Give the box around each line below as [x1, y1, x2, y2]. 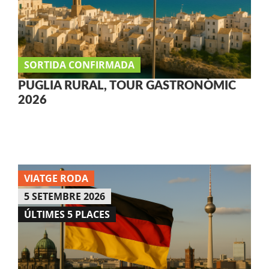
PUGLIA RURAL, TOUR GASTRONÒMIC [17, 79, 236, 92]
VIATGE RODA [23, 171, 88, 185]
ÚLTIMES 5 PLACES [23, 207, 110, 221]
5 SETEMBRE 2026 [23, 189, 105, 203]
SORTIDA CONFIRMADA [23, 58, 134, 71]
